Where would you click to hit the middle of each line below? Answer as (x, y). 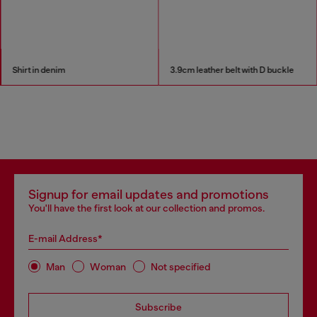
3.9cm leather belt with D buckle (232, 70)
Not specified (181, 266)
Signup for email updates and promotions (149, 195)
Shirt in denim (39, 70)
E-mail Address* (65, 238)
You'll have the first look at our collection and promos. (146, 208)
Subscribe (158, 307)
